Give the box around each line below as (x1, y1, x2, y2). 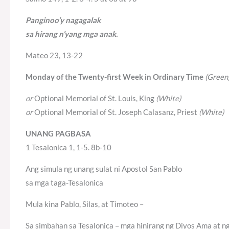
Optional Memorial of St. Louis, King (33, 94, 156, 103)
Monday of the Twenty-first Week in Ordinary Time (26, 72, 203, 82)
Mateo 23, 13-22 (26, 51, 83, 60)
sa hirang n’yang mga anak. (26, 29, 118, 39)
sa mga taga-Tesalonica (26, 178, 103, 188)
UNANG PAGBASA (26, 129, 91, 139)
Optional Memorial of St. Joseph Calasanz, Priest (33, 107, 199, 117)
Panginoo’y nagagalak (26, 15, 101, 25)
